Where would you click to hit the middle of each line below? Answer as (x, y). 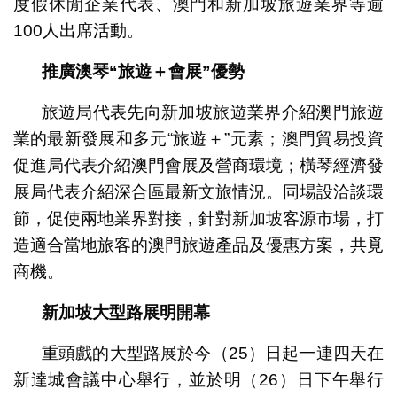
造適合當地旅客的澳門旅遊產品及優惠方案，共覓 (198, 245)
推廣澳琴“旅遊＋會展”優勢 (143, 72)
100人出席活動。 (78, 31)
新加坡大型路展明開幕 (125, 313)
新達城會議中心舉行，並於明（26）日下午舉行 (198, 380)
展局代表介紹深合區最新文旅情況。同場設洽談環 (198, 192)
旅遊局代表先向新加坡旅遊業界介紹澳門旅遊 (213, 113)
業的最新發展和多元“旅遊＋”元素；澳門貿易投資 (198, 139)
